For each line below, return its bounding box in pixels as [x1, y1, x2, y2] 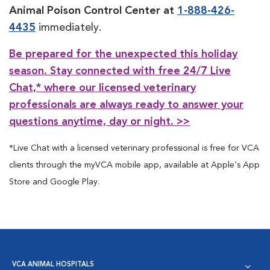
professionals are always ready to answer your [9, 99, 243, 110]
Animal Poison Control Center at [9, 5, 177, 16]
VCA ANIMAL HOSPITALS [12, 261, 94, 268]
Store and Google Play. [9, 177, 99, 186]
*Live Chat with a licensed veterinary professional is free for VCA [9, 143, 259, 152]
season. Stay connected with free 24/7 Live [9, 65, 231, 77]
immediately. [36, 22, 102, 33]
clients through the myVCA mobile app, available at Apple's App [9, 160, 260, 169]
